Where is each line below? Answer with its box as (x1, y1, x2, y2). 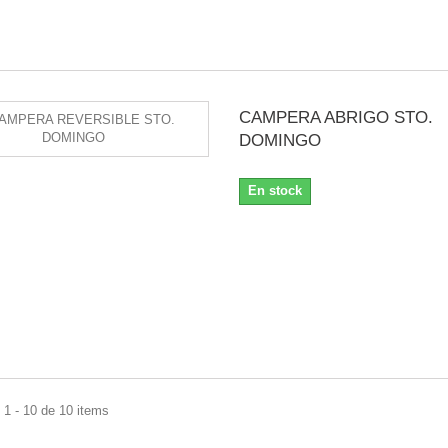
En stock (247, 183, 302, 198)
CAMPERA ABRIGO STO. (238, 108, 433, 127)
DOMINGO (238, 131, 321, 150)
